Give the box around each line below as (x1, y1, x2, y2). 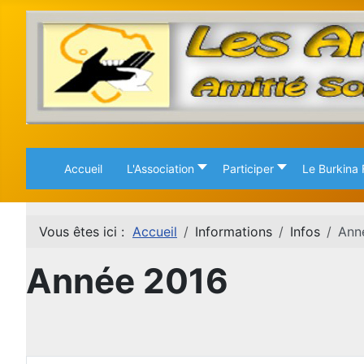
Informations (195, 223, 272, 240)
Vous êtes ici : (39, 223, 132, 240)
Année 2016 (26, 260, 228, 301)
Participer (223, 162, 274, 175)
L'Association (127, 162, 194, 175)
